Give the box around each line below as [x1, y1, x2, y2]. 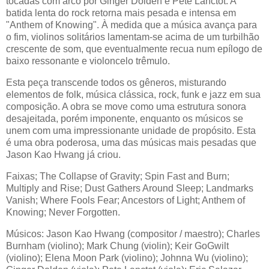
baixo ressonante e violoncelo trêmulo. [6, 56, 170, 67]
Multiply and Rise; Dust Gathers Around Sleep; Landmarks [6, 183, 253, 193]
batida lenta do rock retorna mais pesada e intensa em [6, 8, 236, 19]
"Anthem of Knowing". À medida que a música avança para [6, 20, 257, 31]
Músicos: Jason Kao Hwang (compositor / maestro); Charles [6, 228, 260, 239]
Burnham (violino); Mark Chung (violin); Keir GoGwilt [6, 240, 229, 251]
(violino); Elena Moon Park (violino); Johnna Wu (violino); [6, 252, 248, 263]
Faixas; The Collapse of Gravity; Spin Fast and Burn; [6, 171, 229, 181]
